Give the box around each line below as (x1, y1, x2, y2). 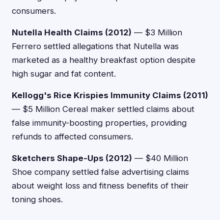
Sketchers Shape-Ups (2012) (12, 153, 132, 163)
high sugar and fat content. (12, 69, 116, 79)
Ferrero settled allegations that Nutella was (12, 41, 179, 51)
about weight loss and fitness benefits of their (12, 181, 189, 191)
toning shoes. (12, 194, 63, 204)
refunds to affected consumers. (12, 132, 133, 141)
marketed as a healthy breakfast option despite (12, 55, 195, 65)
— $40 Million (132, 153, 188, 163)
